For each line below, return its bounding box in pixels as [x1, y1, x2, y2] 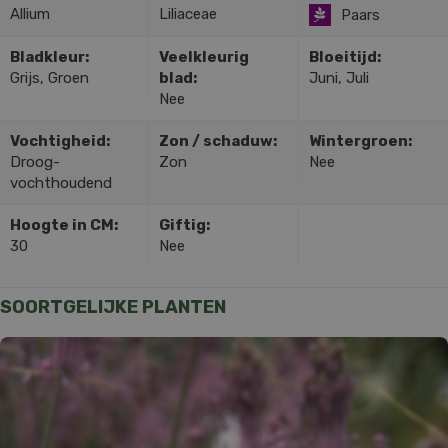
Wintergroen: [308, 131, 412, 150]
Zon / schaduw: [159, 131, 278, 150]
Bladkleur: [10, 47, 89, 66]
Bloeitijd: [308, 47, 381, 66]
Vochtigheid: [10, 131, 110, 150]
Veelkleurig [159, 47, 250, 66]
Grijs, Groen [10, 68, 89, 87]
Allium [10, 4, 50, 23]
